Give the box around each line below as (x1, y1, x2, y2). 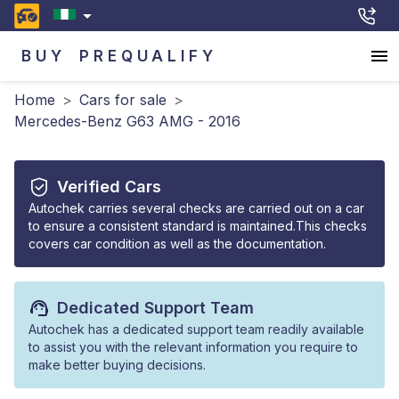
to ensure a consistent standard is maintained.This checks (28, 218, 367, 233)
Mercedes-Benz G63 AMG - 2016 (14, 112, 240, 130)
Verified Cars (57, 177, 161, 196)
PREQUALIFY (79, 46, 217, 65)
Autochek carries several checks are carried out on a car (28, 200, 364, 216)
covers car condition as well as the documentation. (28, 236, 326, 251)
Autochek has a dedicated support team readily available (28, 322, 364, 337)
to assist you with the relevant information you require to (28, 339, 358, 354)
